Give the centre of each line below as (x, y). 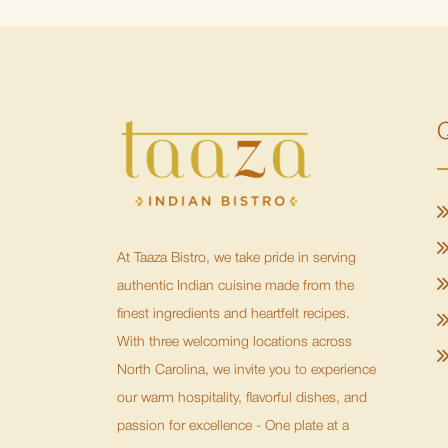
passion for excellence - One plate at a (233, 426)
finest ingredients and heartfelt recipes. (233, 314)
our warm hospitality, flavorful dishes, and (242, 398)
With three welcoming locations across (234, 342)
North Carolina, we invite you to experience (246, 370)
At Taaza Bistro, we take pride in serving (236, 258)
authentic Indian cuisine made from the (235, 286)
